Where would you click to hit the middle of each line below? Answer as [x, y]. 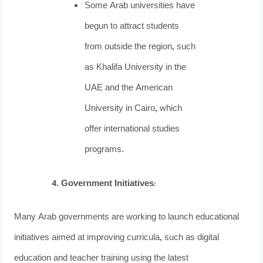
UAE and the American [129, 89]
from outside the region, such [140, 48]
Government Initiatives [108, 184]
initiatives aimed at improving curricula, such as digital [117, 238]
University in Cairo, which [134, 109]
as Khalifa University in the [136, 68]
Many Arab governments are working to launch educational [127, 218]
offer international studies [132, 130]
